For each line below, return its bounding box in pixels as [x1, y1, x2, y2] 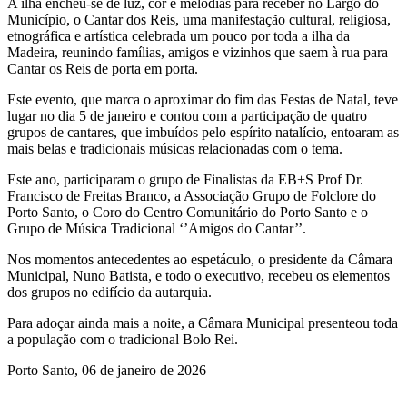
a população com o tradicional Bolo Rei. [7, 331, 238, 347]
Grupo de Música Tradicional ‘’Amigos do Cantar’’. [7, 220, 306, 236]
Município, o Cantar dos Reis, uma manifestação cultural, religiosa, [7, 11, 391, 27]
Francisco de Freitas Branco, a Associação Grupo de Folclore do [7, 187, 376, 203]
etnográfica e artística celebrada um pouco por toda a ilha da [7, 27, 350, 44]
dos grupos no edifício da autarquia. [7, 283, 212, 300]
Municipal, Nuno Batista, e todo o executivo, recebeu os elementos [7, 267, 390, 283]
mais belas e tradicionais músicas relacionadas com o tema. [7, 140, 342, 156]
